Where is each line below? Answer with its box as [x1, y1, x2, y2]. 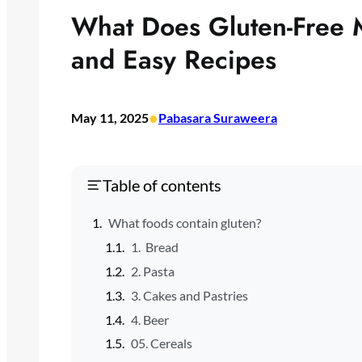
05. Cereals [130, 335, 192, 351]
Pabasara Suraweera [158, 109, 277, 125]
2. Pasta [130, 263, 175, 280]
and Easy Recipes [71, 40, 276, 78]
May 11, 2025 [71, 109, 149, 125]
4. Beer [130, 311, 169, 327]
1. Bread [130, 239, 179, 255]
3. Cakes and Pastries [130, 287, 248, 303]
